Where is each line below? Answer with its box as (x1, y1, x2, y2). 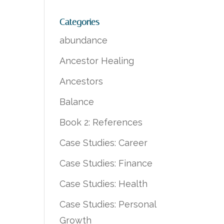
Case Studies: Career (59, 137, 148, 148)
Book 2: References (59, 117, 143, 127)
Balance (59, 96, 94, 107)
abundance (59, 35, 108, 45)
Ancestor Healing (59, 55, 134, 66)
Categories (59, 16, 100, 27)
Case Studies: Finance (59, 158, 153, 168)
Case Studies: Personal (59, 199, 156, 209)
